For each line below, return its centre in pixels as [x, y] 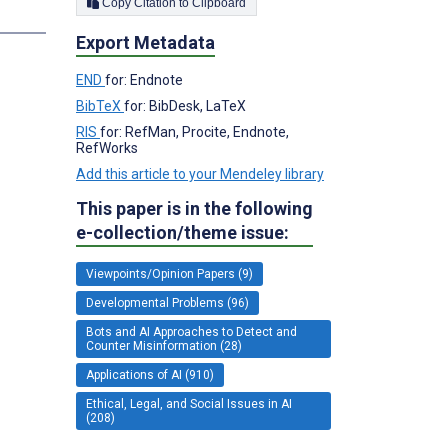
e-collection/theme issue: [182, 232]
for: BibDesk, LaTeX [185, 105]
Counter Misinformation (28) [164, 345]
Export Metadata [145, 42]
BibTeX [100, 105]
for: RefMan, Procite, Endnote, [194, 131]
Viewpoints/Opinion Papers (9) [169, 273]
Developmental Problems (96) [167, 302]
